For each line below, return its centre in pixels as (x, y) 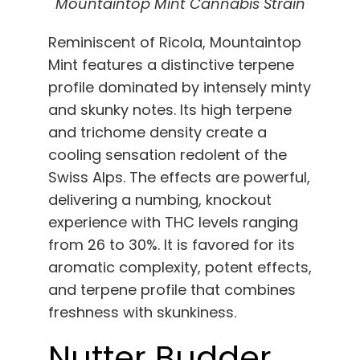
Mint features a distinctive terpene (171, 65)
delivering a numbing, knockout (160, 200)
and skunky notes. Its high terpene (170, 110)
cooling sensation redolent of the (168, 155)
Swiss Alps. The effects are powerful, (179, 178)
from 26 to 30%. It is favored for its (172, 245)
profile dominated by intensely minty (180, 88)
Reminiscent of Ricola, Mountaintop (175, 43)
